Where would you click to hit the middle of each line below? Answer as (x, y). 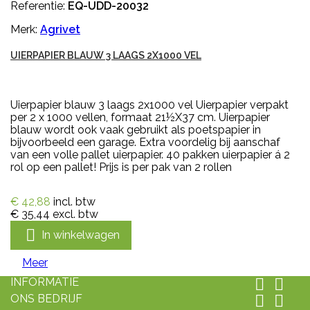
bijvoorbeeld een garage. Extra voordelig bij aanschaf (145, 143)
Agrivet (60, 30)
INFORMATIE (45, 282)
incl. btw (74, 202)
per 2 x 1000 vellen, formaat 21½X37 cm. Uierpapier (140, 118)
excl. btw (75, 215)
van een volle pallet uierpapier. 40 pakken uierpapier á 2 (150, 155)
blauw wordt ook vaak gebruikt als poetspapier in (136, 130)
